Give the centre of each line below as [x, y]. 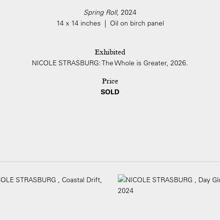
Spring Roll [100, 12]
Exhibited [110, 52]
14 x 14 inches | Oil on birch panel [110, 23]
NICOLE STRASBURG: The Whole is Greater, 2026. [110, 63]
